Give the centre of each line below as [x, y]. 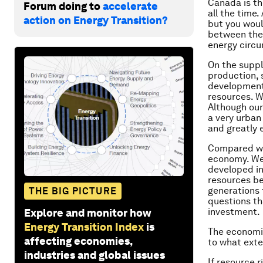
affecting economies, [78, 241]
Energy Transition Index [84, 227]
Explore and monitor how [88, 213]
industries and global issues [95, 255]
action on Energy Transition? [96, 20]
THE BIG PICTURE [73, 191]
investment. [234, 212]
